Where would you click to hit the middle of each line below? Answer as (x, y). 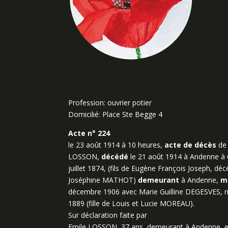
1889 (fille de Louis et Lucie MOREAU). (132, 204)
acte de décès (191, 145)
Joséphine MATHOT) (103, 180)
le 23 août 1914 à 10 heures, (117, 145)
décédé (115, 157)
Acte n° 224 (89, 133)
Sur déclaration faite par (108, 215)
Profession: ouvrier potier (110, 103)
